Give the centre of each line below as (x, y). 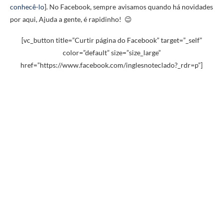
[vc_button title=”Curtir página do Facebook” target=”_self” (111, 40)
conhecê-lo (27, 7)
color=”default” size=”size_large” (111, 53)
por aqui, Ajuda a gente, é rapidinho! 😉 (71, 19)
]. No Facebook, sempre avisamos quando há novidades (129, 7)
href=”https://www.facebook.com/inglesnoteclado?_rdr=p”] (111, 65)
